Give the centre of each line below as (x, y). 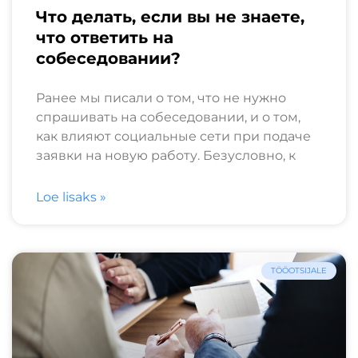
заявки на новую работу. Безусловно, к (166, 155)
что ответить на (105, 37)
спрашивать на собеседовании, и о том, (168, 117)
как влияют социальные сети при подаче (173, 136)
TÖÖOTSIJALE (299, 270)
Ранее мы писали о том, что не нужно (161, 97)
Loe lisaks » (71, 197)
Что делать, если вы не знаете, (170, 16)
